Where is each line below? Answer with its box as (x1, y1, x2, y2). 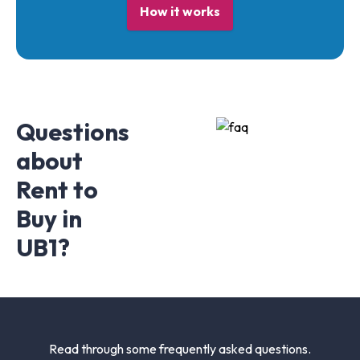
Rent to (16, 174, 98, 205)
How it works (140, 2, 220, 19)
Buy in (16, 202, 82, 234)
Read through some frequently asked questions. (49, 340, 311, 357)
